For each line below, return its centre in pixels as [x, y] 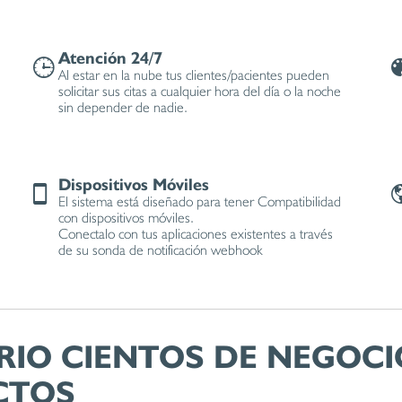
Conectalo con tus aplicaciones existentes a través [195, 234]
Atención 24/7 [110, 57]
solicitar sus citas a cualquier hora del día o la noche [199, 91]
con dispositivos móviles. [126, 218]
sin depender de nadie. [122, 107]
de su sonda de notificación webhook [160, 250]
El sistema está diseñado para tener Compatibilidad [199, 201]
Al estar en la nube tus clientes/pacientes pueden [193, 75]
